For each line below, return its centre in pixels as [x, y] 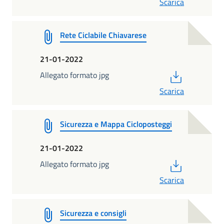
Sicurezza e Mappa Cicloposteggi [116, 124]
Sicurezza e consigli [93, 213]
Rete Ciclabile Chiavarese [103, 35]
